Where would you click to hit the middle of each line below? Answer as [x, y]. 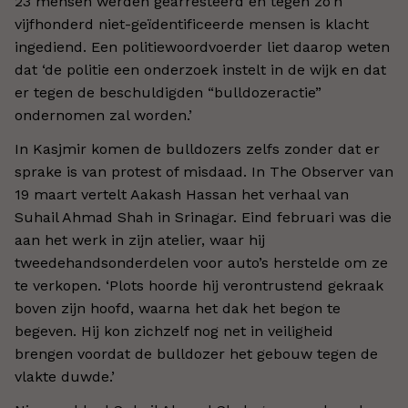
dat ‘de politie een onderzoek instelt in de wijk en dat [200, 70]
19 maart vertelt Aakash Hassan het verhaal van [182, 194]
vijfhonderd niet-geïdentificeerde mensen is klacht [192, 24]
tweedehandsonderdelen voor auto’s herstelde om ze [201, 263]
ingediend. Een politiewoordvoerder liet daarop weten [202, 47]
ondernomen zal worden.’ [103, 115]
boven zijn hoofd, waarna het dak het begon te [178, 308]
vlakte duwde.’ [65, 377]
